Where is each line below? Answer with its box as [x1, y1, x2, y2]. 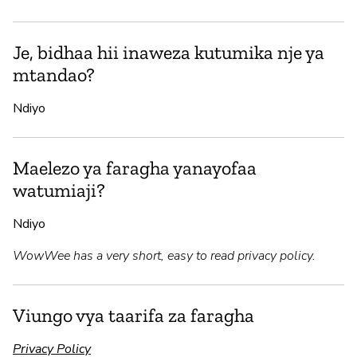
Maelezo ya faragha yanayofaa [13, 156, 257, 180]
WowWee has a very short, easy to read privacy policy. [13, 247, 316, 265]
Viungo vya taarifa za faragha [13, 304, 254, 328]
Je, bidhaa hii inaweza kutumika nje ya [13, 41, 324, 65]
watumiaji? [13, 178, 105, 202]
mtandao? [13, 63, 95, 87]
